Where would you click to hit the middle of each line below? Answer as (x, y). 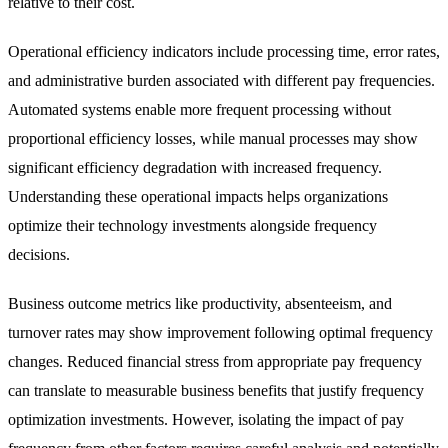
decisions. (39, 255)
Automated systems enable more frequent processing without (199, 110)
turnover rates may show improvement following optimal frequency (220, 333)
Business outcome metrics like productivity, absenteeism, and (200, 304)
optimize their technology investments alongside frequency (192, 226)
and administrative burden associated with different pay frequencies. (221, 81)
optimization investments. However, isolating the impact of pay (206, 420)
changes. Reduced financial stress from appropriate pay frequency (215, 362)
